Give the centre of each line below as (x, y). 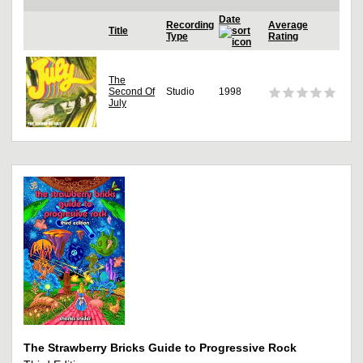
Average (288, 26)
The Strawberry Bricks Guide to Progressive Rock (160, 348)
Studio (180, 92)
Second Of (132, 92)
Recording (190, 26)
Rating (283, 37)
